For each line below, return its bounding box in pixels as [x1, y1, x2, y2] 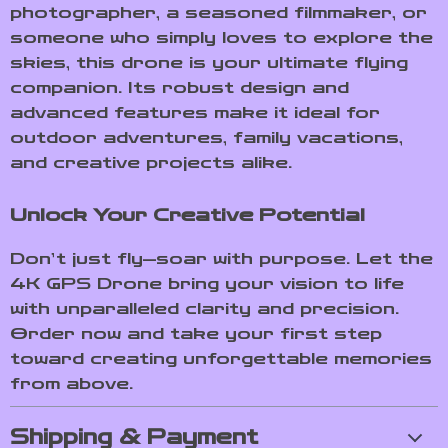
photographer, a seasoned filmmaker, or [10, 3, 427, 22]
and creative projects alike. [10, 153, 292, 172]
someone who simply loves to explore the [10, 28, 433, 47]
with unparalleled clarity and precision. [10, 299, 399, 318]
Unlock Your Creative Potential [10, 204, 365, 226]
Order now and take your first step [10, 324, 382, 343]
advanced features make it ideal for [10, 103, 380, 122]
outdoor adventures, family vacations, [10, 128, 403, 147]
